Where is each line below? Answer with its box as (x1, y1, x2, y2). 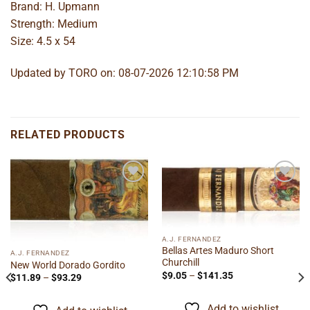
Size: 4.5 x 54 (10, 35, 75, 48)
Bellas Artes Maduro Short (161, 245, 274, 257)
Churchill (161, 257, 199, 268)
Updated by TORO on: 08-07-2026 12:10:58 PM (10, 66, 239, 80)
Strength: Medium (10, 17, 98, 31)
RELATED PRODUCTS (10, 127, 125, 141)
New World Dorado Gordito (10, 259, 125, 271)
